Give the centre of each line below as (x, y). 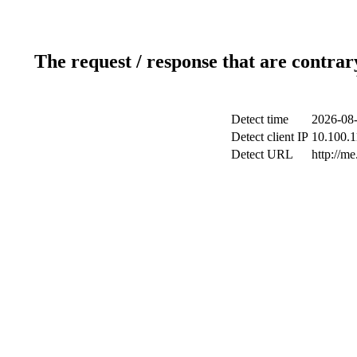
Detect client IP (270, 136)
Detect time (260, 119)
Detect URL (262, 154)
